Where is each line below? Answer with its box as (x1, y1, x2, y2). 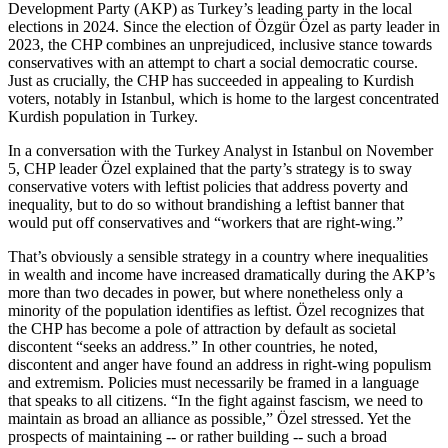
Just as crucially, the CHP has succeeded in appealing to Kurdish (8, 71, 414, 89)
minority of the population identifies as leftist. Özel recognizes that (8, 301, 424, 319)
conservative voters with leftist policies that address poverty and (8, 177, 408, 195)
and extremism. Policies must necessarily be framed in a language (8, 373, 419, 391)
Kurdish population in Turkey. (8, 107, 198, 125)
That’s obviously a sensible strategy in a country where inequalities (8, 247, 428, 265)
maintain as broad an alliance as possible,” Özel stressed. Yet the (8, 409, 411, 427)
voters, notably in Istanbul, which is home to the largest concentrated (8, 89, 439, 107)
